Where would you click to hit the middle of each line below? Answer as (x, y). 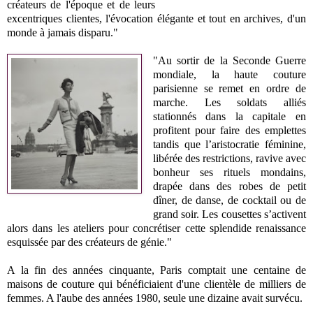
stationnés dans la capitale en (229, 116)
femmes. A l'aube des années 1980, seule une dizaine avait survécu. (155, 298)
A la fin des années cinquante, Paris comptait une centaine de (156, 270)
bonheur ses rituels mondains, (229, 172)
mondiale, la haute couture (229, 74)
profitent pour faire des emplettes (229, 130)
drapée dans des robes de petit (229, 186)
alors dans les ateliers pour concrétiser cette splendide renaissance (156, 228)
